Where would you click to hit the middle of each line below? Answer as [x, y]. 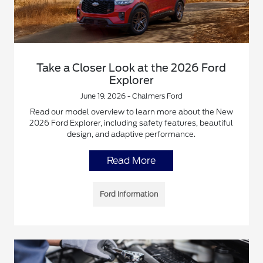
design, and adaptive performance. [131, 134]
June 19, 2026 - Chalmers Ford [131, 96]
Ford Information [129, 194]
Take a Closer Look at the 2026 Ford [131, 68]
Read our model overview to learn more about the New [131, 112]
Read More [131, 160]
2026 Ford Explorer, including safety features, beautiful [131, 123]
